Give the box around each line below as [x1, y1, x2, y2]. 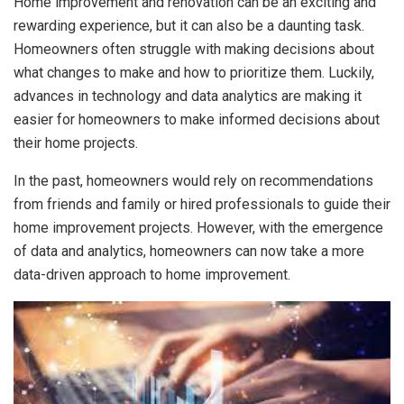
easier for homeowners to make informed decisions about [14, 110, 380, 128]
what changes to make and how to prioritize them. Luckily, [14, 63, 374, 81]
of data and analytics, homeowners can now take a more [14, 242, 364, 260]
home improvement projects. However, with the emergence [14, 218, 383, 236]
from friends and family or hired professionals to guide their [14, 195, 390, 213]
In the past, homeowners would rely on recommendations [14, 171, 373, 189]
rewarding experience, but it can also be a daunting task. [14, 16, 364, 34]
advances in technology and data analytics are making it [14, 87, 362, 105]
